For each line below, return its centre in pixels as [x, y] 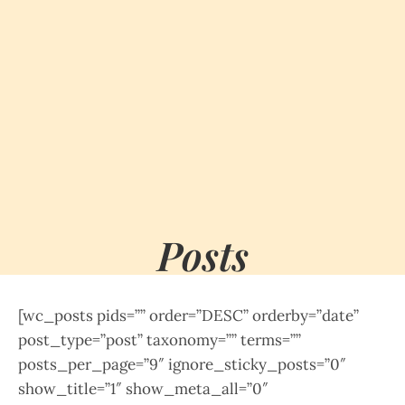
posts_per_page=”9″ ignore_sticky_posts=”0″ [182, 364]
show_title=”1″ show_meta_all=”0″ [143, 389]
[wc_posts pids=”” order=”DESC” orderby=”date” [188, 316]
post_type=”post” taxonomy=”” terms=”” [160, 340]
